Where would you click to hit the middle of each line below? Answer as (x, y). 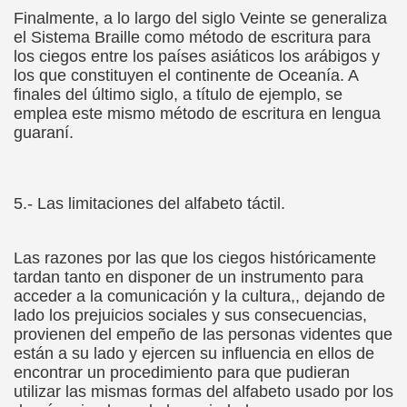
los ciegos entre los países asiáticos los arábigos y (197, 56)
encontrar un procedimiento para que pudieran (182, 372)
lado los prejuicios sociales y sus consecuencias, (190, 315)
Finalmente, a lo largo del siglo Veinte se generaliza (200, 18)
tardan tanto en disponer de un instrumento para (189, 277)
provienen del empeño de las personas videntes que (203, 334)
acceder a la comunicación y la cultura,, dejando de (199, 296)
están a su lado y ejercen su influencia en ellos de (194, 353)
